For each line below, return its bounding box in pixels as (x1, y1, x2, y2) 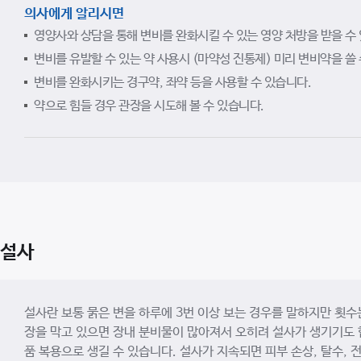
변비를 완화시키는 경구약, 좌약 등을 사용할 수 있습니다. (34, 75, 311, 90)
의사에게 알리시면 (24, 6, 124, 22)
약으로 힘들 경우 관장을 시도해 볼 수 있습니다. (34, 98, 264, 114)
